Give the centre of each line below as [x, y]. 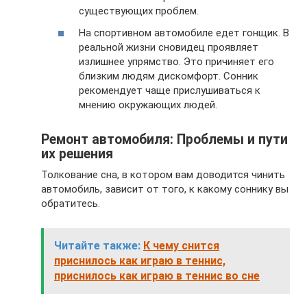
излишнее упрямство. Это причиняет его [176, 61]
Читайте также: [97, 245]
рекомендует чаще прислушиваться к [170, 90]
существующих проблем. [139, 11]
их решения [77, 154]
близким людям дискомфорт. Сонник [169, 76]
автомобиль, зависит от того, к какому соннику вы [165, 189]
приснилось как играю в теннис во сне [157, 275]
